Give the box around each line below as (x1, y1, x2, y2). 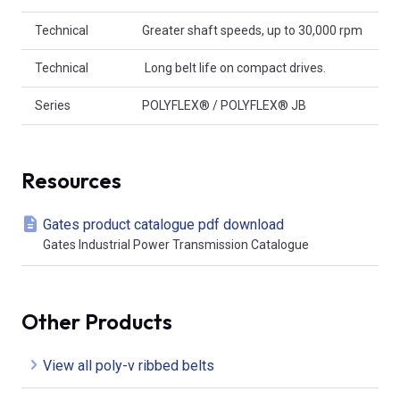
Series (35, 97, 71, 112)
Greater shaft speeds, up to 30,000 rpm (142, 22, 362, 37)
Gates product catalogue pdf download (43, 215, 284, 233)
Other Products (21, 307, 172, 335)
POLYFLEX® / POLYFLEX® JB (142, 97, 306, 112)
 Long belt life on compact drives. (142, 60, 326, 75)
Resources (21, 166, 121, 194)
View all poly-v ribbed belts (43, 356, 214, 374)
